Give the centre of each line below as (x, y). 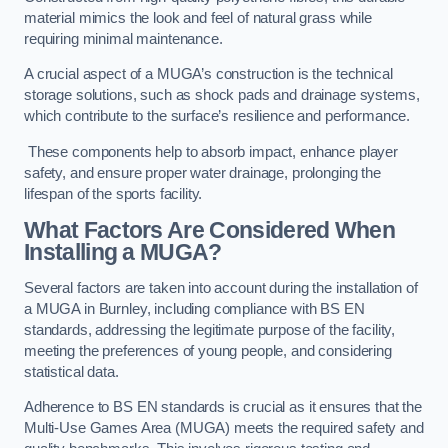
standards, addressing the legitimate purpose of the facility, (210, 329)
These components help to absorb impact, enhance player (211, 151)
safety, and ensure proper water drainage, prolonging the (202, 172)
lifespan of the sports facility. (113, 193)
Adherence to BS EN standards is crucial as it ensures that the (223, 407)
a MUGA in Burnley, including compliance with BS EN (194, 308)
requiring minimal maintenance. (123, 38)
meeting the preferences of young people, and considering (208, 350)
